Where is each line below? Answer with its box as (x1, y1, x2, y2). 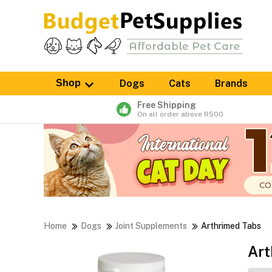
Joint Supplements (115, 221, 187, 231)
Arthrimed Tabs (201, 221, 261, 231)
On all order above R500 (137, 110, 223, 119)
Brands (215, 78, 248, 90)
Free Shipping (137, 100, 196, 110)
